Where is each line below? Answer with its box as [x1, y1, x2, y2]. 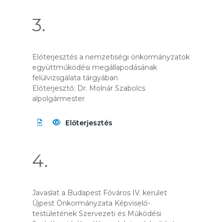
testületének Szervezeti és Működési [32, 209, 161, 218]
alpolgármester [32, 94, 85, 103]
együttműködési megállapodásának [32, 63, 157, 72]
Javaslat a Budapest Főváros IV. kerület [32, 188, 167, 197]
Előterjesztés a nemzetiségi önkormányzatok [32, 53, 190, 61]
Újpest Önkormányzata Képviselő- [32, 199, 150, 208]
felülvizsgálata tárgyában [32, 73, 118, 82]
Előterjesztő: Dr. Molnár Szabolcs [32, 84, 145, 93]
